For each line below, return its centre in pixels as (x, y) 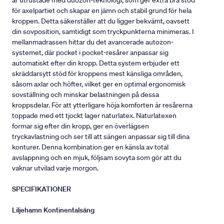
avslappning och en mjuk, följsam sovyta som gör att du (97, 157)
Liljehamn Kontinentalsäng (53, 210)
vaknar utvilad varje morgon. (55, 168)
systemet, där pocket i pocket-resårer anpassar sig (90, 52)
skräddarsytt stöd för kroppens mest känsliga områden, (97, 73)
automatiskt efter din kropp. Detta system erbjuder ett (96, 63)
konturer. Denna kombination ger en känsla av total (90, 147)
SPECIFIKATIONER (44, 189)
